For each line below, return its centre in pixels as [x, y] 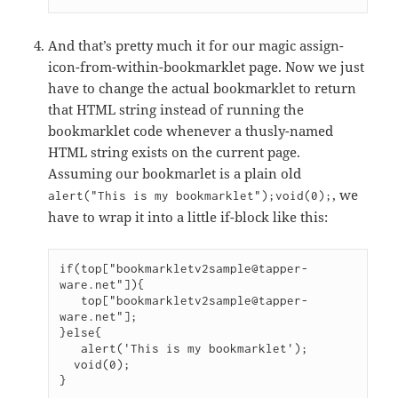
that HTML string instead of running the [176, 110]
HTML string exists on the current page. [175, 152]
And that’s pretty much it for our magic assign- [196, 46]
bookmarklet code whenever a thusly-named [191, 131]
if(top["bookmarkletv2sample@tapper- [184, 269]
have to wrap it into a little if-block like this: [188, 217]
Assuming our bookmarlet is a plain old [175, 174]
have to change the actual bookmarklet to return [203, 88]
